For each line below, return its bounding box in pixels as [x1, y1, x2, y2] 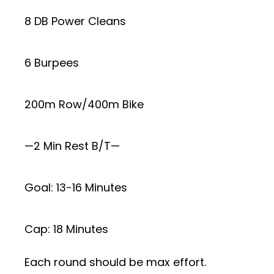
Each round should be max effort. [24, 254, 206, 270]
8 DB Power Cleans [24, 13, 126, 29]
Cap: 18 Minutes [24, 221, 108, 237]
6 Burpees [24, 54, 79, 70]
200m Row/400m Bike [24, 96, 144, 112]
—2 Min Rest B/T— [24, 138, 120, 154]
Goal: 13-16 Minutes [24, 179, 127, 195]
